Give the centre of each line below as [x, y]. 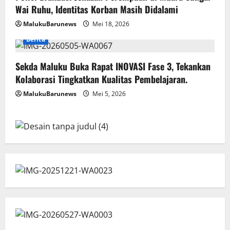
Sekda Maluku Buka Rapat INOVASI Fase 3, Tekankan [113, 66]
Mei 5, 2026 [108, 93]
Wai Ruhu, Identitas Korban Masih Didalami [97, 9]
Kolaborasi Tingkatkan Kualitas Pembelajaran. [101, 79]
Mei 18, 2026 [110, 24]
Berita [36, 39]
